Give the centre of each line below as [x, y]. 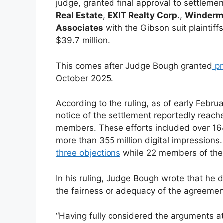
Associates [79, 28]
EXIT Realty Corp [142, 16]
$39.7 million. [83, 41]
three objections [88, 153]
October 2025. [86, 78]
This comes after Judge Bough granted [134, 65]
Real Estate [79, 16]
